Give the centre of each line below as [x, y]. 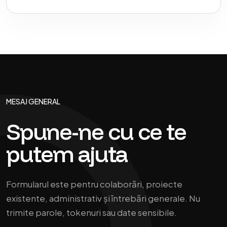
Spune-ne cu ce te [96, 131]
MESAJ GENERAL [33, 101]
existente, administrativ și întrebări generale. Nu [103, 198]
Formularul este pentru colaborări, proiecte [94, 184]
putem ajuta [67, 154]
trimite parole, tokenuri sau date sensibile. [91, 212]
